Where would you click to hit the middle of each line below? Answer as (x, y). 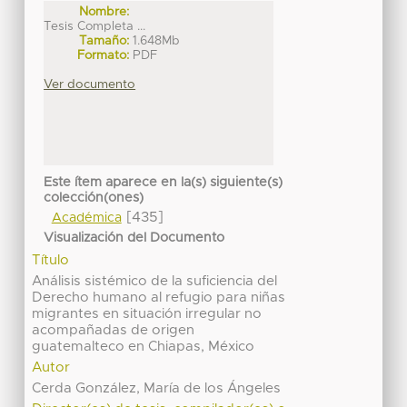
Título (51, 261)
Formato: (104, 55)
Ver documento (90, 84)
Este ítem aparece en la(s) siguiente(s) (164, 183)
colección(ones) (94, 199)
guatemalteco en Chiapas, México (144, 347)
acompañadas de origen (114, 331)
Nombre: (104, 11)
